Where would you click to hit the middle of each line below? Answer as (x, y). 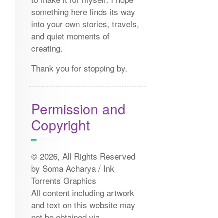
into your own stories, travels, (85, 24)
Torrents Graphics (64, 181)
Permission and (78, 109)
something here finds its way (83, 12)
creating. (47, 48)
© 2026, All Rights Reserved (83, 156)
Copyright (60, 125)
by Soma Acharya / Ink (73, 168)
